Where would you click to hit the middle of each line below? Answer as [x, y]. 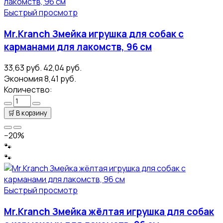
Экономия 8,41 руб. [40, 79]
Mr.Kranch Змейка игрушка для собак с [94, 34]
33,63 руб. [23, 68]
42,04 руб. [62, 68]
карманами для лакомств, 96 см [78, 47]
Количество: [28, 90]
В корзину [32, 113]
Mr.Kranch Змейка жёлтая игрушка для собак [109, 211]
